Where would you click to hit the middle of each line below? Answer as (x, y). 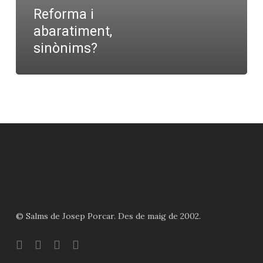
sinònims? (65, 49)
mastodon (91, 243)
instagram (53, 243)
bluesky (30, 243)
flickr (63, 243)
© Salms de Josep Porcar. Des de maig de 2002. (108, 216)
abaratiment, (73, 32)
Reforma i (63, 15)
